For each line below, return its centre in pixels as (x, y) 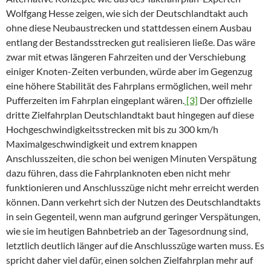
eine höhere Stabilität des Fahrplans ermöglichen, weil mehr (129, 86)
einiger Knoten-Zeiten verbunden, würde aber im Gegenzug (129, 71)
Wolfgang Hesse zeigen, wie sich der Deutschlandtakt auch (127, 13)
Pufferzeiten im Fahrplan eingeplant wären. (95, 100)
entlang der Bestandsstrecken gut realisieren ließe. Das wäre (131, 42)
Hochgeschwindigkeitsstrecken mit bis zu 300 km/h (112, 129)
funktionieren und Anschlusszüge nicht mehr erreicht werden (132, 188)
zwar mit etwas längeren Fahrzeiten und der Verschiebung (126, 57)
